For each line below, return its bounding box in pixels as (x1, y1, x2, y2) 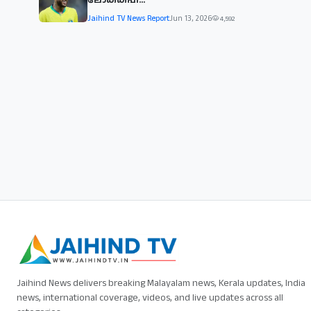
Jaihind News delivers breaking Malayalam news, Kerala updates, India (17, 276, 305, 290)
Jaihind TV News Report (87, 12, 169, 24)
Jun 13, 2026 (169, 12, 212, 24)
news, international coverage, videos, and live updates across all (17, 290, 283, 305)
